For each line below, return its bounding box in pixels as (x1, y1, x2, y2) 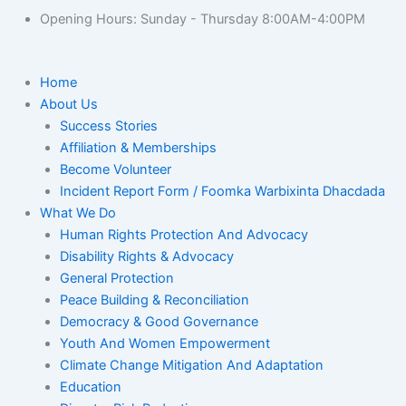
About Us (39, 95, 98, 112)
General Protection (59, 269, 174, 286)
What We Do (39, 204, 116, 221)
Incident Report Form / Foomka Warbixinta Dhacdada (59, 182, 385, 199)
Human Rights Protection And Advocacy (59, 226, 308, 243)
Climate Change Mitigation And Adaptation (59, 356, 324, 373)
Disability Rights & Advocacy (59, 247, 234, 265)
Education (59, 378, 121, 395)
